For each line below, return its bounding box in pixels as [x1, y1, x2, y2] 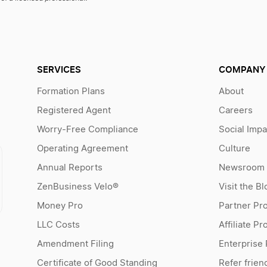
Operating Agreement [36, 144, 128, 153]
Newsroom [218, 163, 265, 172]
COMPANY [218, 64, 266, 75]
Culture [218, 144, 250, 153]
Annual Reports [36, 163, 103, 172]
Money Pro [36, 201, 83, 210]
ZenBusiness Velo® [36, 182, 119, 191]
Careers [218, 106, 253, 115]
